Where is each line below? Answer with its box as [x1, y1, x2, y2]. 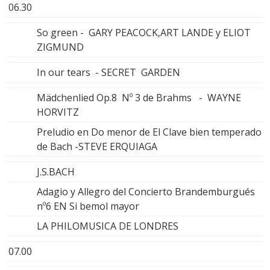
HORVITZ [37, 105, 79, 119]
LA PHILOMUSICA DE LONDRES [37, 219, 178, 233]
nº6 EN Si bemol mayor [37, 199, 139, 213]
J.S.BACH [37, 165, 75, 178]
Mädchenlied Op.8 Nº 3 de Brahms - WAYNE [37, 90, 241, 104]
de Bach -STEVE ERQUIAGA [37, 139, 157, 153]
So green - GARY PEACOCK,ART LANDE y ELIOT [37, 25, 251, 39]
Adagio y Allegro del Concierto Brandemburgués [37, 184, 255, 198]
